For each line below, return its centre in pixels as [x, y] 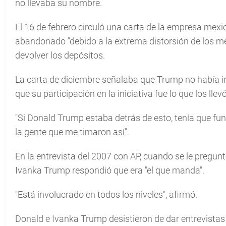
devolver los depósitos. [60, 55]
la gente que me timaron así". [72, 132]
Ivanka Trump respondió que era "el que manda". [110, 170]
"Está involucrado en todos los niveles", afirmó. [106, 194]
